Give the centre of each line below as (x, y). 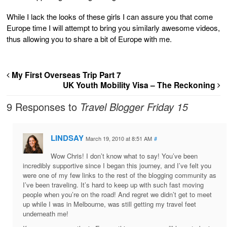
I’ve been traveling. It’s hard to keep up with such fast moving (113, 185)
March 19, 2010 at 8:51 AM (119, 139)
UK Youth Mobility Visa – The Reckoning (140, 85)
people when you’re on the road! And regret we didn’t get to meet (117, 195)
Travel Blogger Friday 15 (134, 107)
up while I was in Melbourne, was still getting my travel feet (109, 204)
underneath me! (46, 214)
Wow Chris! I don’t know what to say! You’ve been (124, 156)
